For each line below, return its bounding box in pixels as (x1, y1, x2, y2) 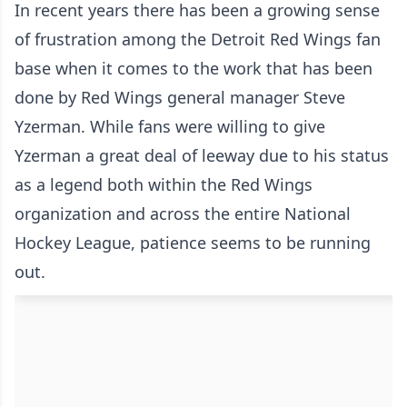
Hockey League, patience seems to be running (15, 232, 371, 254)
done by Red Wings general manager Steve (15, 86, 345, 109)
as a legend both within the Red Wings (15, 174, 313, 196)
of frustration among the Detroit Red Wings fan (15, 28, 381, 51)
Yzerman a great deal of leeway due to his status (15, 144, 389, 167)
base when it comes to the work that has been (15, 57, 372, 80)
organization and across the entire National (15, 203, 351, 225)
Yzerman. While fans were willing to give (15, 115, 325, 138)
